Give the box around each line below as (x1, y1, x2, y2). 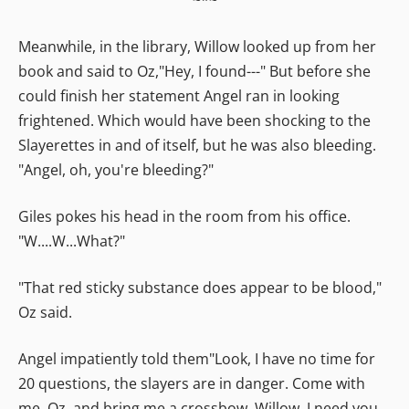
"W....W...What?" (18, 230, 125, 251)
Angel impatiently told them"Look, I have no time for (18, 348, 375, 369)
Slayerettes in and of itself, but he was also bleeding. (18, 134, 376, 155)
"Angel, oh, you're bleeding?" (18, 159, 214, 180)
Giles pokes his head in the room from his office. (18, 205, 351, 226)
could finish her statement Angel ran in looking (18, 85, 340, 106)
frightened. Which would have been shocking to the (18, 110, 371, 131)
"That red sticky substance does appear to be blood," (18, 277, 382, 298)
